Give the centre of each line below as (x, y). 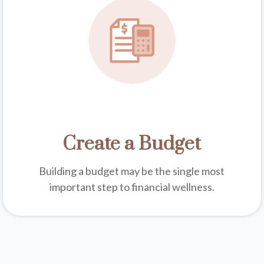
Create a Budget (132, 144)
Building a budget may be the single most (132, 171)
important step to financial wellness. (132, 187)
